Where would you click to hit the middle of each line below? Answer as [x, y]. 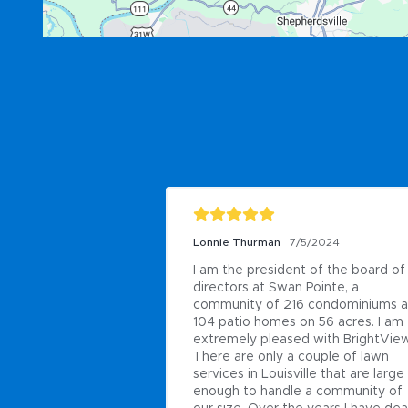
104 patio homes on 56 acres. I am [298, 323]
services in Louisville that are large [299, 375]
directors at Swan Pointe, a [276, 288]
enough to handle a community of [298, 392]
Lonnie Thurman [237, 243]
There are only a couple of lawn [291, 357]
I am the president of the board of [299, 271]
